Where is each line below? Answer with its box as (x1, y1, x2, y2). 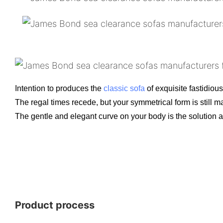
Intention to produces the (15, 84, 104, 93)
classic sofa (104, 84, 145, 93)
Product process (15, 199, 95, 211)
